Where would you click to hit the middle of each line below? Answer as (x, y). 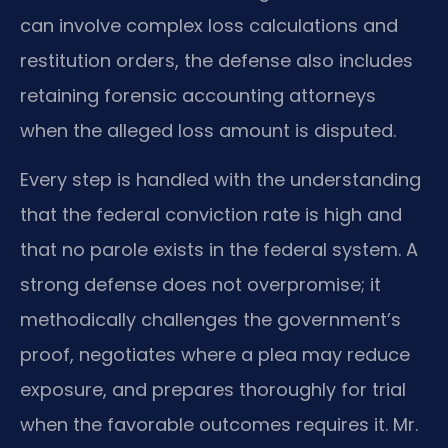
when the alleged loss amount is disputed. (208, 130)
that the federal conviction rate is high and (211, 215)
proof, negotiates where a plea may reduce (215, 355)
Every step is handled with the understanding (220, 180)
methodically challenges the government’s (210, 320)
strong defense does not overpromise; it (200, 285)
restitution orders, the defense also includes (216, 60)
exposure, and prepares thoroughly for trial (213, 390)
